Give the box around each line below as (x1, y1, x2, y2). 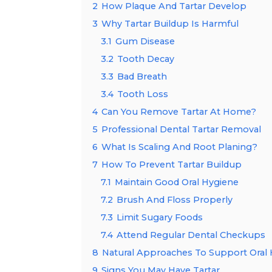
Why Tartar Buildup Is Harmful (101, 18, 239, 29)
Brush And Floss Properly (117, 194, 233, 205)
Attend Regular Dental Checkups (117, 229, 266, 240)
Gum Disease (115, 35, 175, 47)
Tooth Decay (117, 53, 175, 64)
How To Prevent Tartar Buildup (101, 158, 242, 170)
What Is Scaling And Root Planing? (101, 141, 258, 152)
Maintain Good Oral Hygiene (115, 176, 239, 188)
